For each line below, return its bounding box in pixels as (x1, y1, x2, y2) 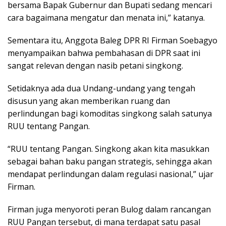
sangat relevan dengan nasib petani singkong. (8, 60, 183, 71)
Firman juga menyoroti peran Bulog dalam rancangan (8, 203, 211, 215)
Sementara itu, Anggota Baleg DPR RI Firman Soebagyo (8, 34, 217, 46)
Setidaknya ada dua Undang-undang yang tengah (8, 82, 195, 94)
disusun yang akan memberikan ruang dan (8, 95, 170, 106)
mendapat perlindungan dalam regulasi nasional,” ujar (8, 168, 213, 180)
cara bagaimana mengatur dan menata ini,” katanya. (8, 12, 205, 23)
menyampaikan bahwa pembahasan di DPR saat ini (8, 47, 200, 59)
